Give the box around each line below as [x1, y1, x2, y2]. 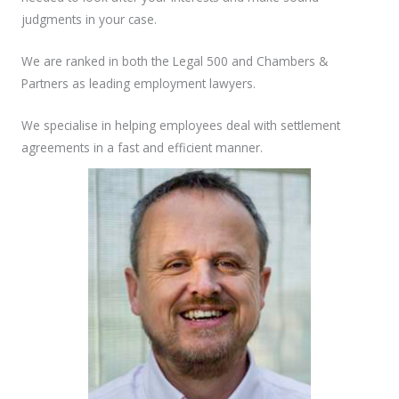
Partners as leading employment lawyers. [21, 74, 256, 92]
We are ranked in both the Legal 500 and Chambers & [21, 52, 328, 69]
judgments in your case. [21, 10, 157, 28]
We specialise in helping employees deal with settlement [21, 116, 340, 134]
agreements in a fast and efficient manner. [21, 138, 263, 156]
